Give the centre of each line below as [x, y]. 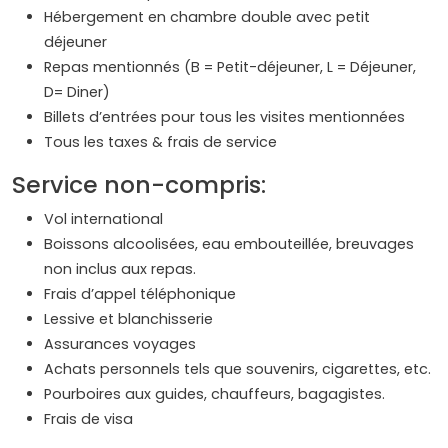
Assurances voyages [120, 344]
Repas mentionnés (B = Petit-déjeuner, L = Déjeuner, [230, 67]
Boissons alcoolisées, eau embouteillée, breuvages [229, 244]
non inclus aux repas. [120, 269]
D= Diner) [77, 92]
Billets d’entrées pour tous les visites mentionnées [224, 117]
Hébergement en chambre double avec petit [207, 17]
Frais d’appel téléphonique [140, 294]
